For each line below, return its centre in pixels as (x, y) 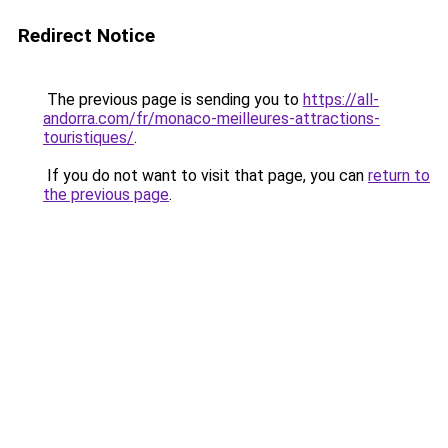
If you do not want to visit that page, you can (205, 175)
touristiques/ (88, 137)
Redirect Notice (86, 35)
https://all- (341, 99)
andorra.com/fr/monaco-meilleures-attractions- (211, 118)
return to (399, 175)
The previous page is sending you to (173, 99)
